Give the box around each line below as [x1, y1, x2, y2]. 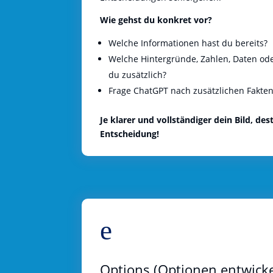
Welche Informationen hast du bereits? [108, 37, 268, 49]
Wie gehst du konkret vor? [100, 13, 213, 26]
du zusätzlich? [108, 68, 167, 80]
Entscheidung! [100, 127, 160, 140]
